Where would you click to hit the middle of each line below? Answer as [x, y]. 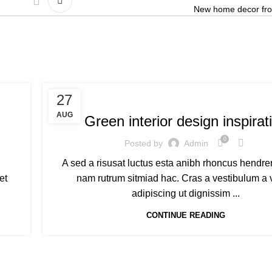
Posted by [144, 143]
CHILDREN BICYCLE [100, 95]
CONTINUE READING [186, 215]
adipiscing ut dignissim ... [186, 193]
